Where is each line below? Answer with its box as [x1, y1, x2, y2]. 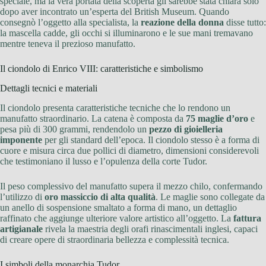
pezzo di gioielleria [149, 124, 223, 135]
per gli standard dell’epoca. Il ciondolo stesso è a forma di [42, 135, 259, 145]
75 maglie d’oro [186, 113, 248, 124]
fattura [233, 213, 261, 224]
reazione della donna [141, 17, 224, 28]
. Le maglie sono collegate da [156, 192, 265, 202]
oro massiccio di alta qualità [45, 192, 156, 202]
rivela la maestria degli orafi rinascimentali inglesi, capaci [43, 224, 258, 235]
